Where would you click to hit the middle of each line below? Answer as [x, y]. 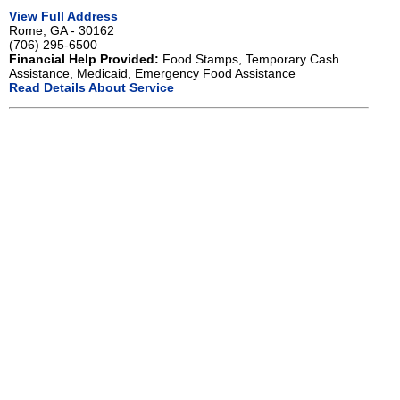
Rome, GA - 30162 [62, 30]
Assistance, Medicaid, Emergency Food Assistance [152, 73]
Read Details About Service [92, 87]
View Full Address [63, 16]
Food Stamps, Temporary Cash [249, 58]
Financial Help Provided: [84, 58]
